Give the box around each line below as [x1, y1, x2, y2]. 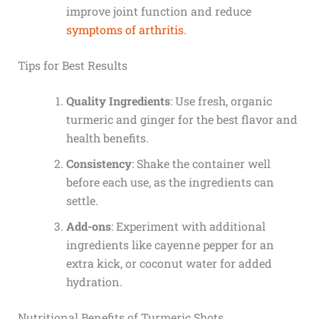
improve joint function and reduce [66, 4, 251, 19]
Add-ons [66, 219, 111, 234]
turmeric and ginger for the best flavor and [66, 112, 298, 127]
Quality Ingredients [66, 93, 170, 109]
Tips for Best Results [17, 58, 127, 73]
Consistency [66, 156, 132, 172]
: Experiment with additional [110, 219, 266, 234]
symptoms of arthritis [66, 22, 184, 38]
